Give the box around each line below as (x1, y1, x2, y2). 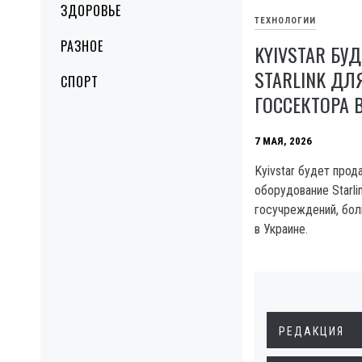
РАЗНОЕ (61, 36, 103, 56)
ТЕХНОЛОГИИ (255, 15, 316, 26)
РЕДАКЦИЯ (279, 325, 344, 339)
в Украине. (255, 221, 308, 238)
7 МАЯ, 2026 (255, 134, 312, 147)
